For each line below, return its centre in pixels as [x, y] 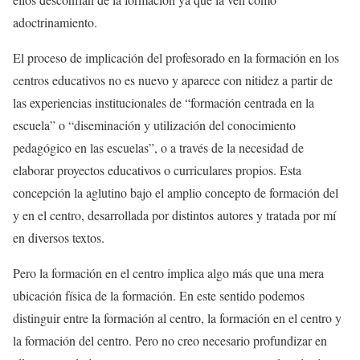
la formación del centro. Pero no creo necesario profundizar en [170, 341]
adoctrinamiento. [55, 22]
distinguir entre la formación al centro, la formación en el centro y [177, 318]
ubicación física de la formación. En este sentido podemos [159, 296]
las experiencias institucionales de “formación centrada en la [164, 103]
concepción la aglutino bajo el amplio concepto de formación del [176, 193]
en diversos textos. [59, 238]
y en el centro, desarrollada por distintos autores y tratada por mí [174, 215]
